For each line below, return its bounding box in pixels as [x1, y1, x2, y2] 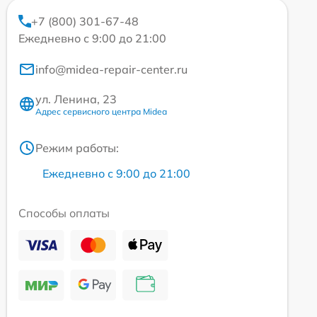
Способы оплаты [18, 205, 110, 220]
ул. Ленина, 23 [35, 91, 117, 106]
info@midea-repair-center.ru [35, 62, 188, 76]
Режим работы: [35, 140, 119, 155]
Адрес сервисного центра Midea [35, 105, 167, 117]
